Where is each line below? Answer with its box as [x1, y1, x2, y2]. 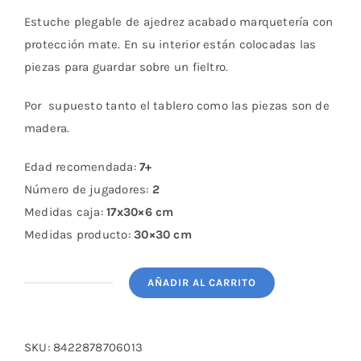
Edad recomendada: [24, 160, 136, 175]
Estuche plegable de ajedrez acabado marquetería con [24, 15, 334, 30]
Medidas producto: [24, 227, 135, 243]
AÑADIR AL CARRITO [147, 276, 256, 289]
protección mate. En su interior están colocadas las [24, 37, 317, 52]
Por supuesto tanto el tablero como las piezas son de [24, 98, 330, 114]
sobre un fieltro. [139, 60, 229, 75]
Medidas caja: [24, 205, 107, 220]
